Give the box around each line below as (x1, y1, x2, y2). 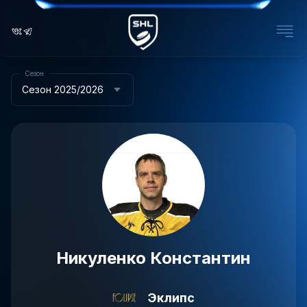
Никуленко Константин (56, 248, 251, 268)
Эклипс (147, 290, 195, 305)
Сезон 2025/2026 (22, 84, 103, 95)
